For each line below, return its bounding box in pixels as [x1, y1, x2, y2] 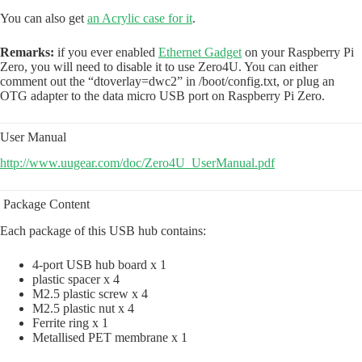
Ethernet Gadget [158, 44, 242, 59]
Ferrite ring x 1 [32, 316, 108, 330]
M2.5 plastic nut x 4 [32, 301, 134, 316]
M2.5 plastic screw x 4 [32, 287, 148, 301]
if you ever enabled [54, 44, 158, 59]
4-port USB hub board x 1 [32, 258, 166, 272]
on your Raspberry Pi [242, 44, 354, 59]
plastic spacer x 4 [32, 272, 120, 287]
